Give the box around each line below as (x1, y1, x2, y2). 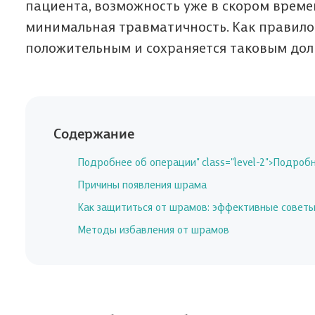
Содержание (53, 128, 134, 142)
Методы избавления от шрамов (77, 221, 229, 236)
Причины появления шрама (77, 176, 207, 191)
